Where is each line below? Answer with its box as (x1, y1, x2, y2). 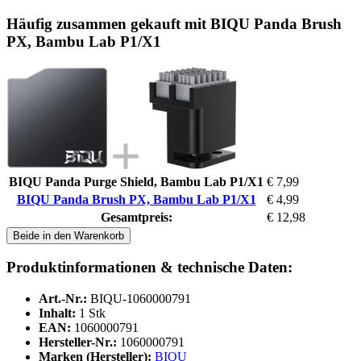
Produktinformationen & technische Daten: (6, 259, 293, 276)
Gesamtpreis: (100, 210, 172, 224)
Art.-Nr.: (39, 292, 87, 306)
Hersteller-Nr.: (39, 335, 117, 350)
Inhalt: (39, 306, 76, 321)
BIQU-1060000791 (90, 292, 191, 306)
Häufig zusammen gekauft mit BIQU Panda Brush (6, 15, 342, 32)
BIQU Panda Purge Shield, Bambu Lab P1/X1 (9, 174, 263, 189)
